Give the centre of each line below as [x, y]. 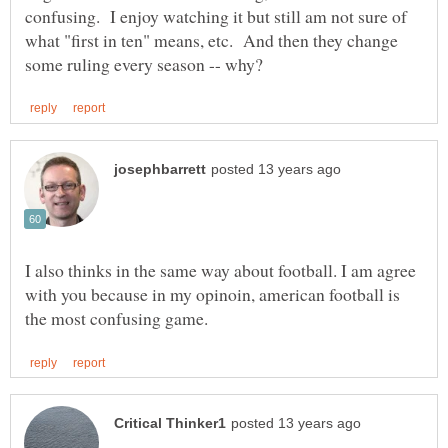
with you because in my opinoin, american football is [212, 293]
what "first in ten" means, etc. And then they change [211, 39]
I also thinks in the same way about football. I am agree [220, 269]
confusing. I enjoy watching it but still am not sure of [216, 15]
